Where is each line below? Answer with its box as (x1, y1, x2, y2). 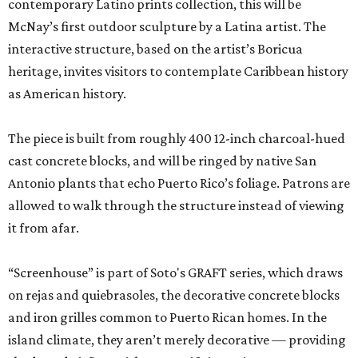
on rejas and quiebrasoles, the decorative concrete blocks (8, 287, 340, 304)
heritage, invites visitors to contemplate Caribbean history (8, 63, 348, 80)
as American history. (8, 86, 126, 102)
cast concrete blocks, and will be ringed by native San (8, 153, 316, 169)
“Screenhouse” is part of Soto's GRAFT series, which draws (8, 265, 343, 281)
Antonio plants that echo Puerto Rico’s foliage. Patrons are (8, 175, 350, 192)
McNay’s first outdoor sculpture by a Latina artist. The (8, 18, 326, 35)
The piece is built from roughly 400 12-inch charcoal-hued (8, 130, 345, 147)
